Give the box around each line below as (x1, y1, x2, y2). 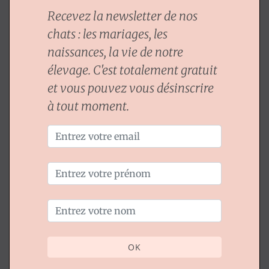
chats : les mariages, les (47, 26, 168, 41)
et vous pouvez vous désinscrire (47, 80, 214, 95)
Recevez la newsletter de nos (47, 8, 198, 23)
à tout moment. (47, 98, 129, 113)
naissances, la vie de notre (47, 44, 183, 59)
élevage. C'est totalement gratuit (47, 62, 217, 77)
